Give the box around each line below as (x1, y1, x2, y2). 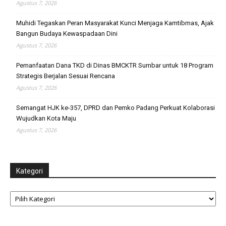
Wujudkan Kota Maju (16, 114, 76, 122)
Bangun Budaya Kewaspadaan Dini (16, 29, 118, 37)
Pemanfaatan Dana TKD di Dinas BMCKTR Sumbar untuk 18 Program (16, 61, 213, 69)
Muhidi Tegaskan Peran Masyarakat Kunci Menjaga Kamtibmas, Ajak (16, 19, 214, 27)
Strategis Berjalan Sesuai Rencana (16, 72, 115, 80)
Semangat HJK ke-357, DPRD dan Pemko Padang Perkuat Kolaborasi (16, 103, 215, 111)
